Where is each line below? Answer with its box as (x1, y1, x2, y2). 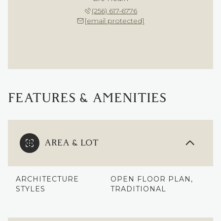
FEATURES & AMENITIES (8, 89, 166, 107)
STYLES (16, 184, 45, 193)
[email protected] (84, 16, 145, 25)
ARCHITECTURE (16, 174, 79, 184)
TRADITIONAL (110, 184, 166, 193)
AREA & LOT (44, 137, 99, 149)
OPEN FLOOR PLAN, (110, 174, 193, 184)
